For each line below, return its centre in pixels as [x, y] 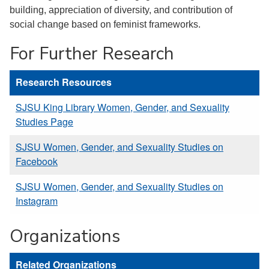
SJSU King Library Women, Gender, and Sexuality [122, 107]
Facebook [37, 161]
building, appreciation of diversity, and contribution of [121, 10]
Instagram [37, 201]
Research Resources [64, 82]
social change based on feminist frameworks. [105, 24]
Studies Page [44, 121]
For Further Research [92, 53]
